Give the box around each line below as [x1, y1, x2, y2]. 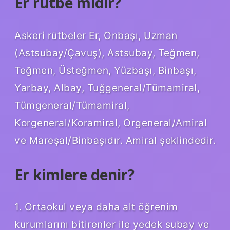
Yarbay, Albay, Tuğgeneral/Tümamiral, [14, 81, 200, 94]
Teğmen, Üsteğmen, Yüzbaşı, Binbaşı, [14, 64, 197, 76]
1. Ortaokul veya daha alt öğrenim [14, 201, 178, 214]
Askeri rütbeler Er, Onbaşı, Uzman [14, 29, 178, 42]
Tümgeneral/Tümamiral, [14, 99, 130, 111]
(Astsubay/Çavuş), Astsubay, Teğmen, [14, 46, 200, 59]
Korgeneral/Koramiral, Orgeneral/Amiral [14, 116, 207, 129]
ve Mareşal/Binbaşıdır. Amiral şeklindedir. [14, 133, 216, 146]
